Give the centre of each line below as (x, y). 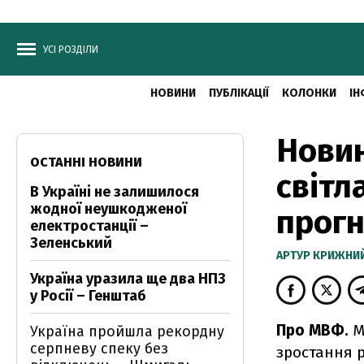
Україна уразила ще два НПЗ (128, 279)
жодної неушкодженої (108, 209)
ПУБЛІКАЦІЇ (238, 93)
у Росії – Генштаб (88, 296)
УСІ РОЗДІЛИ (71, 50)
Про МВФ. (314, 330)
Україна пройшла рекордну (127, 331)
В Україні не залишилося (115, 192)
